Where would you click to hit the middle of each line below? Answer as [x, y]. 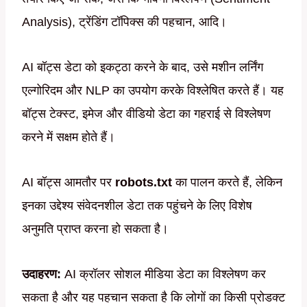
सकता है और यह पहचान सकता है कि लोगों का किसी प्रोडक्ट [153, 298]
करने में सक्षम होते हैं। [69, 137]
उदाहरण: [41, 274]
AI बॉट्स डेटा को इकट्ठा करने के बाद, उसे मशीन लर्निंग [143, 67]
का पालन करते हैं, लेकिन [227, 183]
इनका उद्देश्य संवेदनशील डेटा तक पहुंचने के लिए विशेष [137, 206]
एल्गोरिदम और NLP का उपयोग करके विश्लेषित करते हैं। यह [153, 91]
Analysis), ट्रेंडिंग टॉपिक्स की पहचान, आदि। [124, 22]
